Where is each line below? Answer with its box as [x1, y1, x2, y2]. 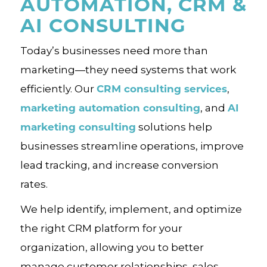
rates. [20, 178, 48, 190]
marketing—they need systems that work [20, 64, 236, 76]
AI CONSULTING [20, 12, 186, 38]
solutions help [135, 121, 212, 133]
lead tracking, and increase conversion [20, 159, 219, 171]
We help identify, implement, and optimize [20, 203, 242, 215]
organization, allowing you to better [20, 241, 204, 253]
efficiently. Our [20, 83, 97, 95]
